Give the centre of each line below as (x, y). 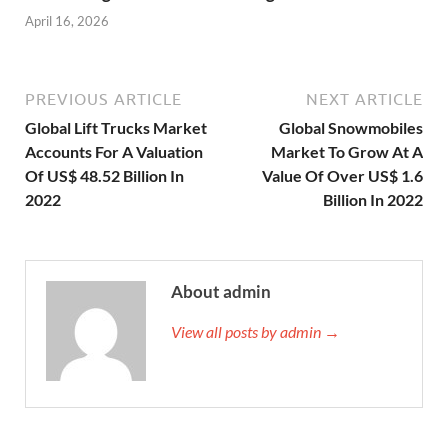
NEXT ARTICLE (364, 99)
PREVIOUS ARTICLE (103, 99)
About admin (221, 292)
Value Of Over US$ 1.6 (342, 176)
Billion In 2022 (373, 200)
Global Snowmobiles (351, 128)
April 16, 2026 (67, 21)
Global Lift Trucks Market (116, 128)
